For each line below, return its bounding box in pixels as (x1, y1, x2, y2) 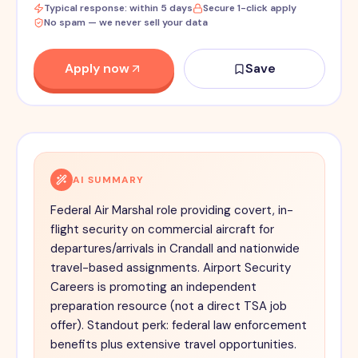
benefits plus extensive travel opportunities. (50, 336, 296, 353)
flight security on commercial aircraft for (50, 221, 274, 238)
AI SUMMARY (72, 173, 145, 187)
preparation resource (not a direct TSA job (50, 298, 287, 315)
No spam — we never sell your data (43, 16, 208, 30)
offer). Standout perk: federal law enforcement (50, 317, 307, 334)
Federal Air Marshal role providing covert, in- (50, 202, 293, 219)
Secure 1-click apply (202, 2, 296, 15)
